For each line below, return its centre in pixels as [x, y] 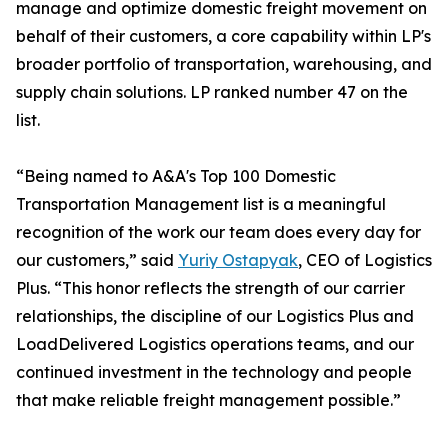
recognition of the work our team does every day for [218, 232]
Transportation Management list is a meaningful [201, 204]
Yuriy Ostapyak [238, 260]
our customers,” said [97, 260]
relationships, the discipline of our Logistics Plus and [215, 316]
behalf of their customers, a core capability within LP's [223, 36]
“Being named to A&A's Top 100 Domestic [176, 176]
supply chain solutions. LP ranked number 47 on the [212, 92]
